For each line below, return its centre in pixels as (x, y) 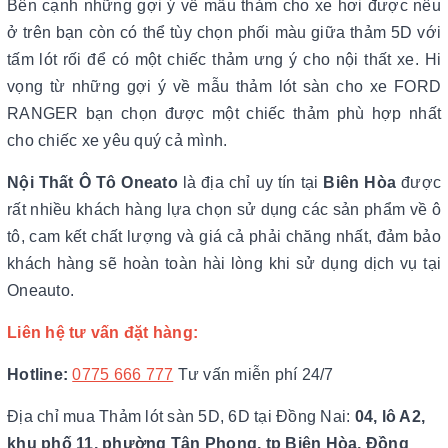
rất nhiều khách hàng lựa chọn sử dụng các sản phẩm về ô (224, 209)
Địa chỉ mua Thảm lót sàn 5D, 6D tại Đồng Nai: (181, 416)
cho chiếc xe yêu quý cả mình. (117, 140)
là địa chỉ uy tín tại (250, 182)
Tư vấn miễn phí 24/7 (253, 374)
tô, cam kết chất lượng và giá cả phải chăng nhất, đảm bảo (224, 236)
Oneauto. (40, 290)
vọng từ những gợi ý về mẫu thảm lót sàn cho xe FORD (224, 86)
